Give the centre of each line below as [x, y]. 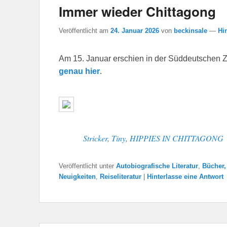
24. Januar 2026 [135, 30]
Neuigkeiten [77, 177]
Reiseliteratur [121, 177]
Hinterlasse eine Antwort [185, 177]
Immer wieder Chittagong [137, 11]
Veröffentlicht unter [86, 166]
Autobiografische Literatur [157, 166]
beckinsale [191, 30]
